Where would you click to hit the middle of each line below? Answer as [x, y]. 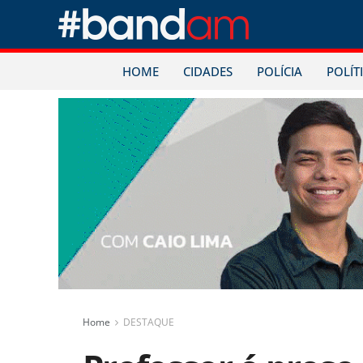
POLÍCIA [279, 71]
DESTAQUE [149, 322]
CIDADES [207, 71]
